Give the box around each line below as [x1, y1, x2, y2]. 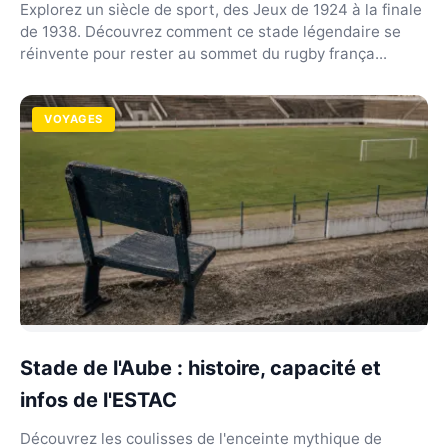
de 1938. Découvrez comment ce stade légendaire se [20, 22, 401, 41]
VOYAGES [44, 112, 103, 126]
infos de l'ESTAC [20, 387, 177, 412]
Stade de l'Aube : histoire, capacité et [20, 355, 381, 380]
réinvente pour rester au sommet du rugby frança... [20, 44, 387, 63]
